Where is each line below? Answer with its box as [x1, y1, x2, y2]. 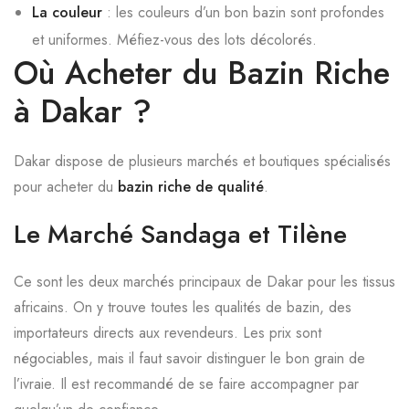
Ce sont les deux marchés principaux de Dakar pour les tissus [14, 271, 395, 292]
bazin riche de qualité [118, 176, 264, 197]
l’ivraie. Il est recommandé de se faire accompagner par [14, 373, 359, 394]
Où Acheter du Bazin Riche [14, 50, 390, 96]
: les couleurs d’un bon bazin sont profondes [102, 2, 384, 23]
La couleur [32, 2, 102, 23]
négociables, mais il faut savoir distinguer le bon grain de [14, 348, 365, 369]
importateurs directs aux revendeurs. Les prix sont [14, 322, 321, 343]
